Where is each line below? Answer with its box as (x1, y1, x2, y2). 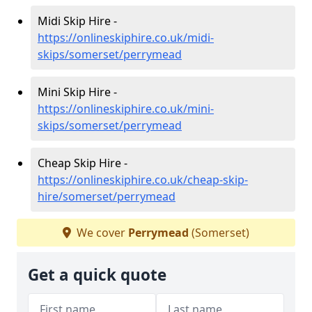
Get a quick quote (28, 263, 166, 286)
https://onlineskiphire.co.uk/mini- (38, 100, 214, 116)
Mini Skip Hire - (38, 84, 117, 100)
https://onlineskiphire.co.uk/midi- (38, 29, 214, 45)
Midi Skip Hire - (38, 13, 117, 29)
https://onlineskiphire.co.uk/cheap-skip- (38, 171, 248, 187)
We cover (74, 224, 128, 240)
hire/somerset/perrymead (38, 188, 175, 204)
